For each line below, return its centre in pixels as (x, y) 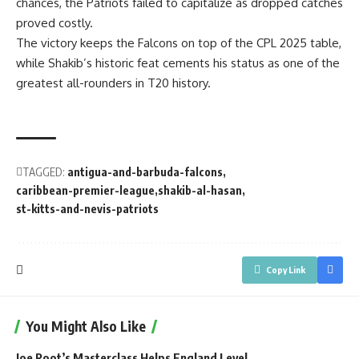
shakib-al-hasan (200, 190)
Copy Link (286, 270)
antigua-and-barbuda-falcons (145, 172)
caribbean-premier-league (85, 190)
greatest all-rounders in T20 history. (113, 83)
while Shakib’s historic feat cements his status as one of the (178, 63)
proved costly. (54, 23)
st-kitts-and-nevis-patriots (87, 209)
